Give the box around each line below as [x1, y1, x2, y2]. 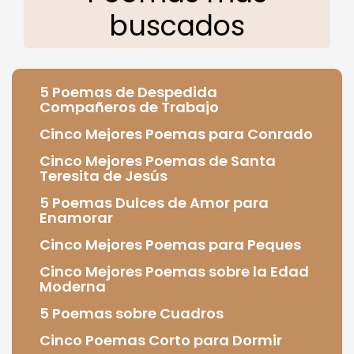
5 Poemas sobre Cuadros [40, 303, 224, 323]
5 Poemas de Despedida [40, 81, 217, 102]
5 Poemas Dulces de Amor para [40, 192, 269, 213]
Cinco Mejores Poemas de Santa [40, 150, 276, 171]
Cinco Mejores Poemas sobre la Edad [40, 261, 309, 281]
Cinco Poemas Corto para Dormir [40, 330, 282, 350]
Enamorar [40, 207, 113, 228]
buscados [109, 6, 245, 46]
